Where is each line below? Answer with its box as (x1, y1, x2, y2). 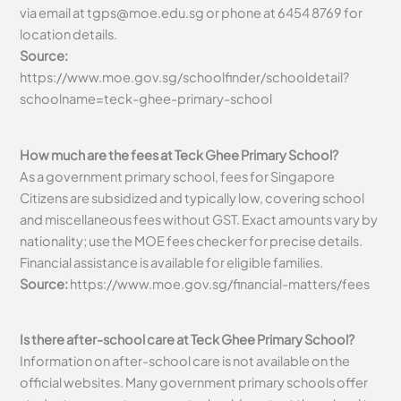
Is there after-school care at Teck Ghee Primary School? (20, 331, 359, 348)
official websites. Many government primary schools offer (20, 374, 369, 391)
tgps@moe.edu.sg (87, 4, 205, 21)
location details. (20, 25, 118, 42)
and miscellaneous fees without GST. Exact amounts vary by (20, 210, 379, 227)
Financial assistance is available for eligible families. (20, 253, 324, 270)
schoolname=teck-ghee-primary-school (20, 90, 273, 107)
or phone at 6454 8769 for (204, 4, 363, 21)
